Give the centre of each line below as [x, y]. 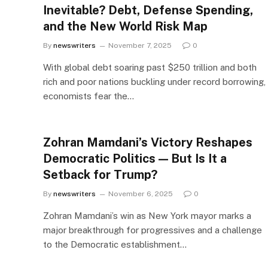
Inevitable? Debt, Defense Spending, [148, 10]
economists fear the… [89, 96]
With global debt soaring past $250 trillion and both [150, 67]
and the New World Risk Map [125, 26]
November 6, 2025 [141, 194]
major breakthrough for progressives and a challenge [153, 230]
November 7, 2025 [140, 45]
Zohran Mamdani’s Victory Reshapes [148, 142]
